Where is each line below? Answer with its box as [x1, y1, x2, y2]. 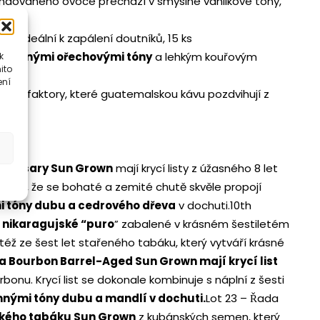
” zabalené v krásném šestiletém [114, 216, 289, 232]
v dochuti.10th [176, 198, 251, 214]
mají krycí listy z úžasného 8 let [113, 161, 278, 176]
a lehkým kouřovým [152, 49, 257, 65]
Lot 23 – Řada [206, 291, 279, 306]
